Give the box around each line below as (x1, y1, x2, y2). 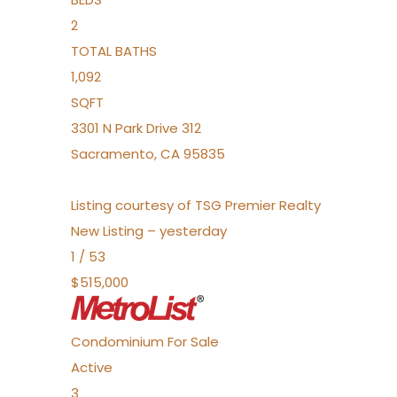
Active (71, 358, 113, 377)
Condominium (71, 332, 164, 351)
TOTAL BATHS (71, 42, 157, 60)
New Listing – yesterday (71, 222, 227, 240)
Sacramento (71, 144, 154, 163)
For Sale (167, 332, 219, 351)
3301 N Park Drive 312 (71, 119, 201, 137)
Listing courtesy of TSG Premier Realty (71, 196, 321, 214)
